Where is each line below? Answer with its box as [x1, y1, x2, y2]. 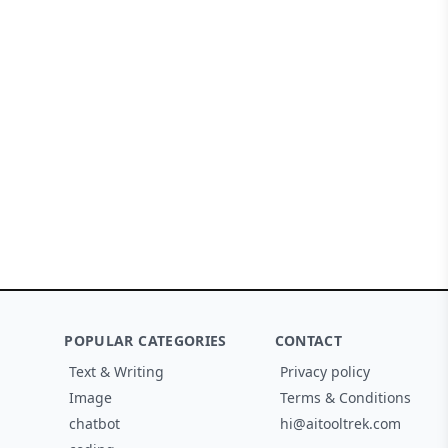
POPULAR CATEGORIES [64, 331, 227, 350]
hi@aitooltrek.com [279, 414, 401, 433]
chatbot [69, 414, 121, 433]
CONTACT [274, 331, 343, 350]
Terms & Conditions [279, 388, 411, 407]
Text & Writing [69, 362, 165, 381]
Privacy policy [279, 362, 370, 381]
